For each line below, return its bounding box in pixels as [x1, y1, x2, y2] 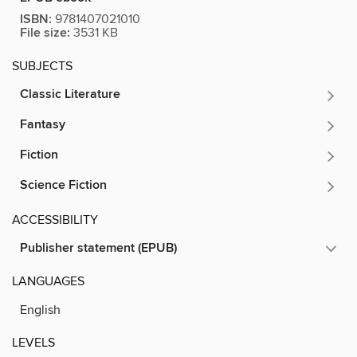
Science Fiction [20, 176, 107, 194]
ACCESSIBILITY [12, 211, 98, 228]
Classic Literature [20, 85, 120, 103]
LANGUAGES [12, 273, 84, 289]
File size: [20, 24, 70, 41]
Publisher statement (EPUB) [20, 239, 177, 257]
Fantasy [20, 116, 65, 133]
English [20, 301, 61, 318]
